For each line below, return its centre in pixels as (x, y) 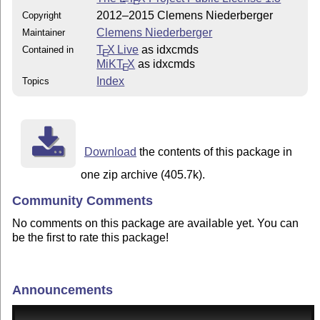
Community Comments (83, 201)
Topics (36, 81)
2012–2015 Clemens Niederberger (185, 16)
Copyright (42, 16)
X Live (123, 50)
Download (110, 152)
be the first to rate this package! (91, 237)
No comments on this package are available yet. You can (156, 223)
